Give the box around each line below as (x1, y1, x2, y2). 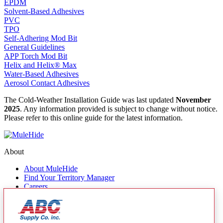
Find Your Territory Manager (24, 173, 114, 182)
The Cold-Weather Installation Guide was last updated (4, 95, 176, 104)
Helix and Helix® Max (4, 60, 77, 69)
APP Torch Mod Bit (4, 51, 67, 60)
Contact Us (24, 191, 59, 200)
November (176, 95, 211, 104)
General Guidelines (4, 42, 65, 51)
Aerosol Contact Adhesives (4, 78, 90, 87)
